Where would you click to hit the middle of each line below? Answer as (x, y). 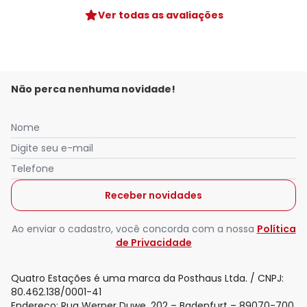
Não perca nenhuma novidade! (93, 89)
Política (276, 229)
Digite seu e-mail (52, 148)
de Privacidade (153, 243)
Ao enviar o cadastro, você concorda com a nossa (133, 229)
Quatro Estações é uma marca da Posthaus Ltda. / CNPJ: (147, 279)
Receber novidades (153, 196)
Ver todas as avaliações (160, 15)
